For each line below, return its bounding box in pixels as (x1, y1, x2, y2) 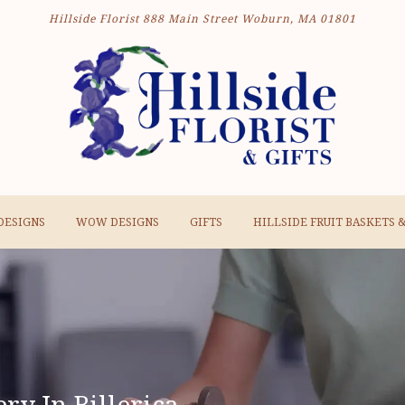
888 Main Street (143, 13, 238, 25)
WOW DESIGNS (75, 216, 159, 230)
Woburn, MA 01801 (238, 13, 356, 25)
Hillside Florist (49, 13, 139, 25)
